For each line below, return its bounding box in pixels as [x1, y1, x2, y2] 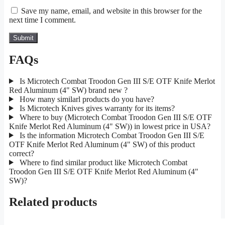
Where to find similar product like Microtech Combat [17, 158, 187, 167]
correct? [9, 149, 34, 158]
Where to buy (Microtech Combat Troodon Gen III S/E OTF [17, 113, 212, 122]
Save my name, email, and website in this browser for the [21, 6, 202, 15]
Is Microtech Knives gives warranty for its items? [17, 103, 175, 113]
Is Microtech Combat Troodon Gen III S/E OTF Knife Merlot [17, 76, 215, 85]
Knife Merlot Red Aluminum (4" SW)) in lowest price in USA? [9, 122, 210, 131]
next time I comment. [9, 15, 76, 24]
